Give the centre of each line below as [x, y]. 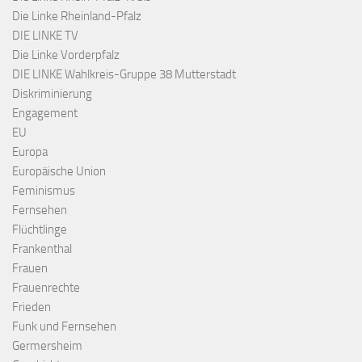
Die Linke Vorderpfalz [66, 55]
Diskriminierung [52, 93]
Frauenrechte [46, 287]
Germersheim [47, 345]
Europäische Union [59, 171]
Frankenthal [42, 248]
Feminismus [44, 190]
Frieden [32, 307]
